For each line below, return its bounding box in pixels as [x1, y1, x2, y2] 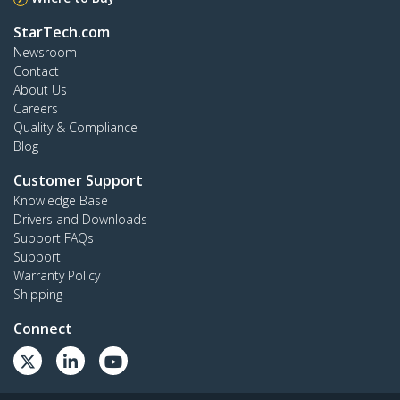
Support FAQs [13, 229, 94, 247]
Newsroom [13, 44, 77, 62]
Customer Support [13, 171, 143, 191]
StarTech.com [13, 22, 110, 43]
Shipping [13, 286, 62, 304]
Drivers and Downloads [13, 211, 147, 229]
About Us [13, 81, 67, 99]
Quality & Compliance [13, 119, 137, 137]
